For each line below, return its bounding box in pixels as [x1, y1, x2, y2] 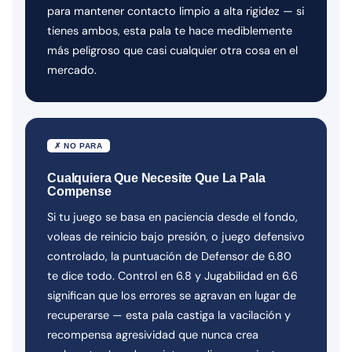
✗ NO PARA [54, 141, 103, 150]
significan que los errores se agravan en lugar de [47, 288, 296, 302]
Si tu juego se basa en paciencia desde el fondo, [47, 209, 298, 224]
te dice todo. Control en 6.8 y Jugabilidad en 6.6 [47, 268, 298, 283]
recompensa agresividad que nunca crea [47, 327, 258, 342]
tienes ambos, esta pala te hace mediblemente [47, 23, 292, 38]
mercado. [47, 62, 97, 77]
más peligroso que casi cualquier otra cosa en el [47, 42, 298, 57]
